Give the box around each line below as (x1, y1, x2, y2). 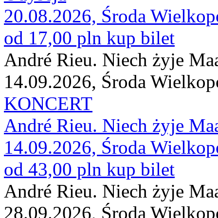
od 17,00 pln (4, 27, 102, 48)
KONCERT (4, 93, 92, 114)
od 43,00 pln (4, 159, 102, 180)
